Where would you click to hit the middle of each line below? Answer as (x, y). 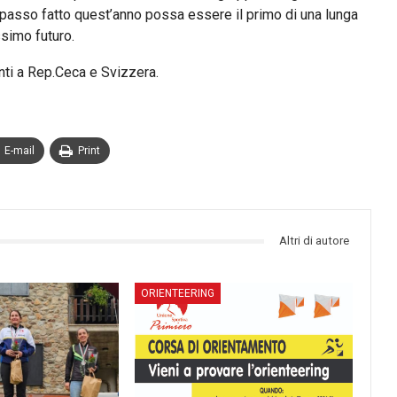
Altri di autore (315, 241)
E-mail (19, 151)
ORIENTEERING (178, 293)
